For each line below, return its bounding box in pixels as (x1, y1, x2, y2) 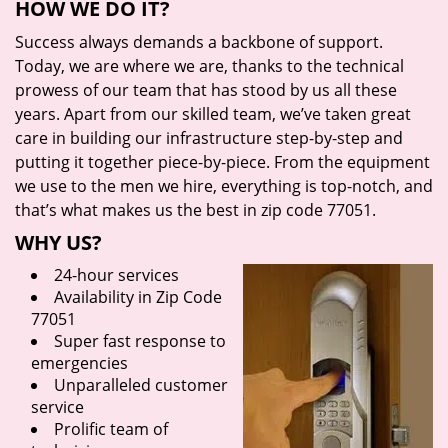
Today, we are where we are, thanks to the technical (15, 55, 404, 77)
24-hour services (54, 264, 179, 286)
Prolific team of (54, 418, 168, 440)
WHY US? (15, 229, 102, 256)
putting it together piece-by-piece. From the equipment (15, 151, 430, 173)
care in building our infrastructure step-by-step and (15, 127, 403, 149)
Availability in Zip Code (54, 286, 222, 308)
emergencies (31, 352, 128, 374)
